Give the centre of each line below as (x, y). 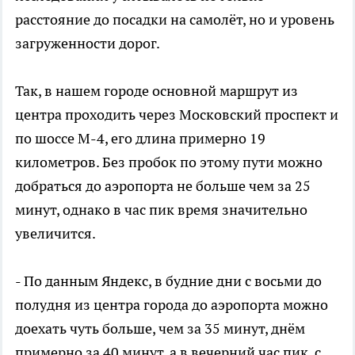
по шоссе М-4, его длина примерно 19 (140, 138)
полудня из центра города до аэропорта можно (172, 305)
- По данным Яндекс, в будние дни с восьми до (168, 281)
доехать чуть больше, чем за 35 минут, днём (160, 328)
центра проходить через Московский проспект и (177, 115)
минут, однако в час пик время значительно (161, 210)
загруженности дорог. (88, 43)
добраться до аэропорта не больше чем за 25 (163, 186)
